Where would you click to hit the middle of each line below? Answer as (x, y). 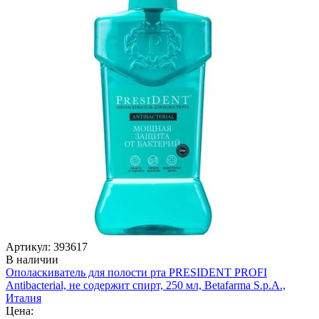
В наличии (32, 259)
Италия (23, 298)
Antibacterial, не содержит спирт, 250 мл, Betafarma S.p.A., (146, 285)
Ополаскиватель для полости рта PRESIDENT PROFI (136, 272)
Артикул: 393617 (47, 246)
